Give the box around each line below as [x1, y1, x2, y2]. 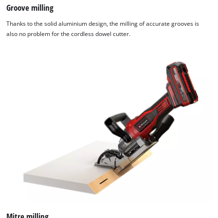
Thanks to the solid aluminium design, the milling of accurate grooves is [6, 20, 200, 28]
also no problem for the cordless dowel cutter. [6, 30, 131, 38]
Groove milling [6, 1, 54, 13]
